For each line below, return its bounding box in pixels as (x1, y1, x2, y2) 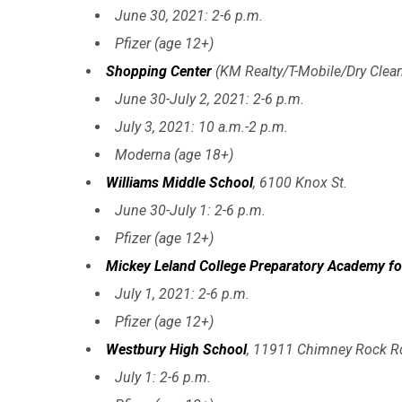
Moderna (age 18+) (115, 145, 233, 163)
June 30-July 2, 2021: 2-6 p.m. (115, 90, 304, 108)
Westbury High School (106, 340, 247, 358)
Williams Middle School (106, 173, 253, 191)
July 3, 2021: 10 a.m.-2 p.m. (115, 118, 288, 135)
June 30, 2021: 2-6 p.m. (115, 6, 263, 24)
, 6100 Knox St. (253, 173, 347, 191)
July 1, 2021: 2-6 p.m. (115, 284, 249, 302)
